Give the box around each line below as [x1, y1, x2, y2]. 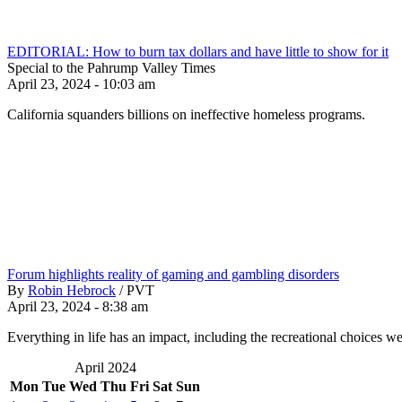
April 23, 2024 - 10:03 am [7, 75, 155, 92]
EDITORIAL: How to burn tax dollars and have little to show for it [7, 43, 389, 59]
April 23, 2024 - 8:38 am [7, 298, 148, 314]
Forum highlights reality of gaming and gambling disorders [7, 266, 339, 282]
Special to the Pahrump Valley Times [7, 59, 215, 75]
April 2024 [74, 359, 136, 375]
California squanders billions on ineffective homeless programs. [7, 106, 365, 122]
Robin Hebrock [28, 282, 116, 298]
